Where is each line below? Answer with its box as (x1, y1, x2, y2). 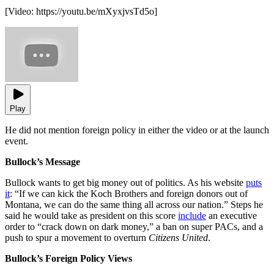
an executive (206, 210, 257, 221)
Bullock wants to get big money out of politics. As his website (5, 177, 246, 188)
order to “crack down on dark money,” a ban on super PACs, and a (5, 221, 263, 232)
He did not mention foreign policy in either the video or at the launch (5, 125, 269, 136)
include (178, 210, 206, 221)
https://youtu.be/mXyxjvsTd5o (36, 6, 154, 17)
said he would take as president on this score (5, 210, 178, 221)
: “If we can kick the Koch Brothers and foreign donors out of (10, 188, 248, 199)
